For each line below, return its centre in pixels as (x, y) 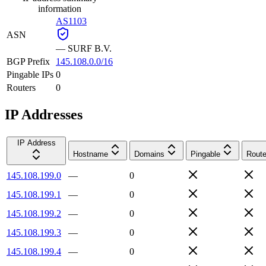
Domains (149, 154)
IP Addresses (44, 114)
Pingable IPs (30, 74)
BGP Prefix (28, 61)
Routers (21, 87)
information (60, 8)
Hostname (91, 154)
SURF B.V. (90, 48)
